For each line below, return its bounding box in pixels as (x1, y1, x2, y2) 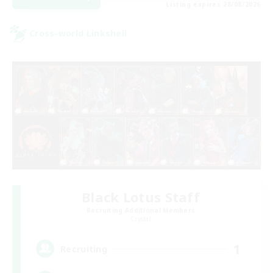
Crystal (130, 214, 152, 224)
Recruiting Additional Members (86, 206, 196, 215)
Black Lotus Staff (81, 188, 200, 207)
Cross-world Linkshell (29, 27, 127, 40)
